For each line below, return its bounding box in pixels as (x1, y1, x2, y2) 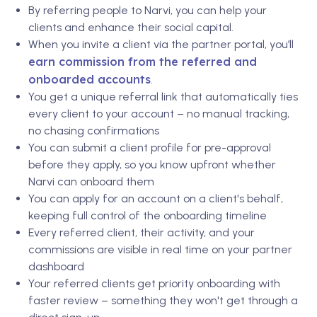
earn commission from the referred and (28, 54, 257, 69)
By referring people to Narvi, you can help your (28, 4, 267, 17)
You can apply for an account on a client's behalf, (28, 192, 283, 205)
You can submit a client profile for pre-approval (28, 141, 271, 154)
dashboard (28, 260, 84, 273)
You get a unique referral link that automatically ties (28, 90, 298, 103)
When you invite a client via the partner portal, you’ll (28, 38, 294, 51)
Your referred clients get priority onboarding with (28, 277, 280, 290)
